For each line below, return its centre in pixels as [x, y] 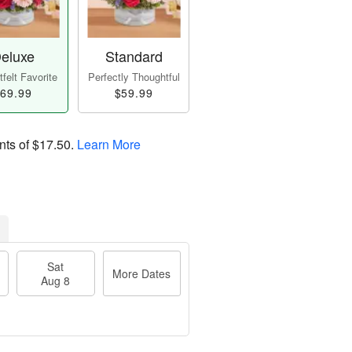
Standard [134, 56]
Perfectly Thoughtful [134, 77]
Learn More [109, 145]
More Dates [142, 274]
